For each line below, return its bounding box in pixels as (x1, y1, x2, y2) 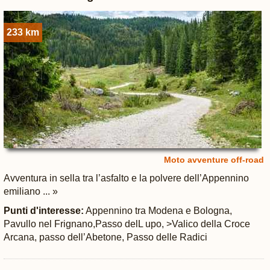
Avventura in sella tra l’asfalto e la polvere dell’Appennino (3, 173, 249, 183)
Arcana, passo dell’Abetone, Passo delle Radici (3, 232, 207, 242)
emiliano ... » (3, 186, 58, 196)
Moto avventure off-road (163, 155, 264, 165)
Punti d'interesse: (3, 206, 84, 216)
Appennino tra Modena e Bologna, (83, 206, 232, 216)
